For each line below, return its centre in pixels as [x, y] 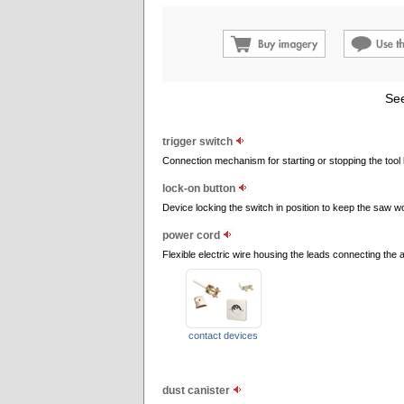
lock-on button [200, 188]
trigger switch [199, 142]
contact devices [223, 335]
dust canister [197, 390]
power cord [193, 235]
